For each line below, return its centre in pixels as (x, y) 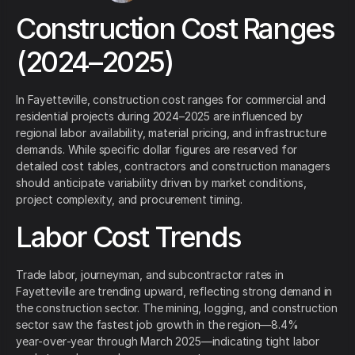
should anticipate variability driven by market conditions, (161, 183)
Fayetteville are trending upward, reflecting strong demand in (174, 292)
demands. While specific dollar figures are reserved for (157, 150)
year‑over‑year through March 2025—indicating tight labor (168, 342)
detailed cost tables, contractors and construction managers (173, 166)
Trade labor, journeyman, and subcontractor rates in (150, 275)
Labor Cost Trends (128, 237)
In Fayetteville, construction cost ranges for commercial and (171, 100)
